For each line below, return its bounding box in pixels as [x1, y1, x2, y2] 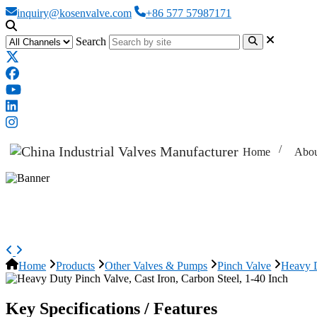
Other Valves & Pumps [105, 260, 208, 272]
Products [56, 260, 96, 272]
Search [76, 35, 106, 48]
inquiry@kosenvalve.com [17, 7, 132, 19]
